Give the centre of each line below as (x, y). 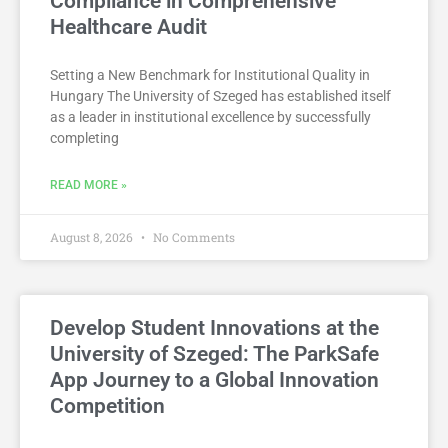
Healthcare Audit (128, 27)
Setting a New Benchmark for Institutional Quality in (210, 75)
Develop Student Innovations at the (214, 328)
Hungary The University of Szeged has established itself (220, 96)
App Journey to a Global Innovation (214, 380)
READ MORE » (88, 185)
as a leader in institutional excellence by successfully (210, 117)
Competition (107, 406)
